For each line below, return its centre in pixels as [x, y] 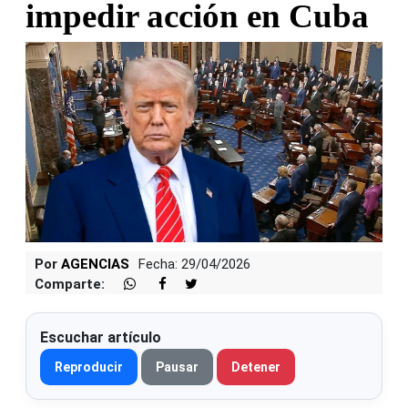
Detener [256, 367]
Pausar [177, 367]
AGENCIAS [95, 265]
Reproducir [89, 367]
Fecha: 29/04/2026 [194, 265]
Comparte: [70, 285]
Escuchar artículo [101, 338]
